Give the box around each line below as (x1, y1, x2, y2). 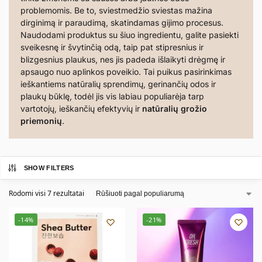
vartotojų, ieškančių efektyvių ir (20, 104, 142, 113)
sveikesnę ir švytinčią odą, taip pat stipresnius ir (20, 42, 204, 52)
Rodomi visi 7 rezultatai (9, 188, 84, 198)
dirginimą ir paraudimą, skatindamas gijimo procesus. (20, 18, 223, 27)
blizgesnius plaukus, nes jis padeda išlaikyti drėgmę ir (20, 54, 225, 64)
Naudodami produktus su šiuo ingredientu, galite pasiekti (20, 30, 239, 40)
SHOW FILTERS (23, 164, 74, 171)
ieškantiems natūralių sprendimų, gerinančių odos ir (20, 79, 216, 89)
